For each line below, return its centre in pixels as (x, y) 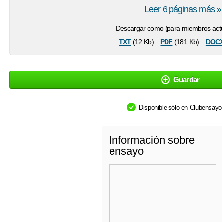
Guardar (186, 80)
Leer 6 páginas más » (183, 10)
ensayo (126, 151)
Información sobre (152, 140)
